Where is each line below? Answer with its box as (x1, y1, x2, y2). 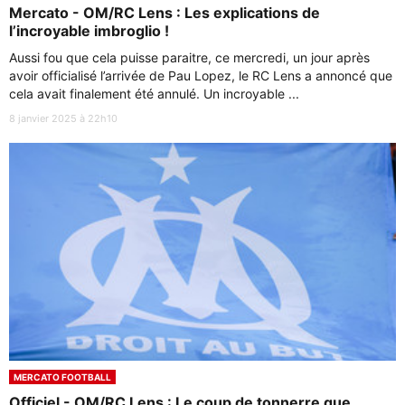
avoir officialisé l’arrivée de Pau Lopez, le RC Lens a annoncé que (9, 67, 392, 83)
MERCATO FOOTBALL (14, 371, 111, 382)
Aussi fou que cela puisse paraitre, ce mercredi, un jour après (9, 49, 370, 65)
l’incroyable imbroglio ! (9, 21, 169, 40)
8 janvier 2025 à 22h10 (9, 111, 118, 125)
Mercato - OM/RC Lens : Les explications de (9, 3, 320, 22)
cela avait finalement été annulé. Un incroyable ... (9, 85, 299, 101)
